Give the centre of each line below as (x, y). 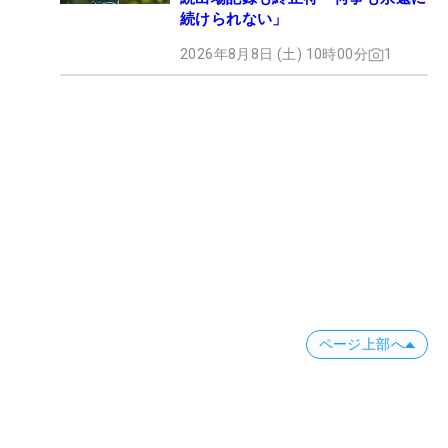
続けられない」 (234, 19)
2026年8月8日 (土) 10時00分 (274, 54)
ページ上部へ (361, 344)
